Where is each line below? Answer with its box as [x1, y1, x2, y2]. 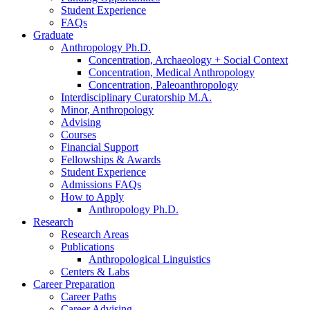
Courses [61, 129, 96, 141]
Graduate [33, 29, 73, 42]
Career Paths [61, 291, 116, 303]
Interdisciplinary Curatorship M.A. [61, 91, 212, 104]
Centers [61, 266, 97, 278]
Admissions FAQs [61, 179, 141, 191]
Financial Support [61, 141, 138, 154]
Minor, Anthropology [61, 104, 154, 116]
